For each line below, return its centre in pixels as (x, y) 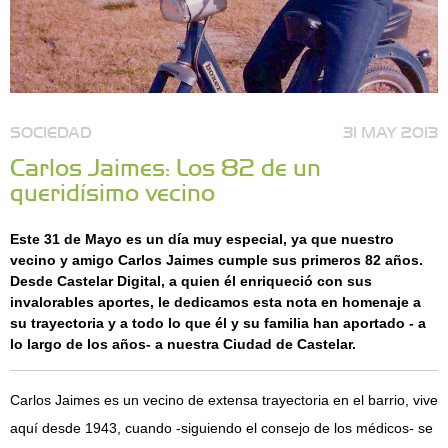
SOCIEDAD (51, 131)
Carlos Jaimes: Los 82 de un (165, 166)
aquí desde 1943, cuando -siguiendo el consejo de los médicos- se (221, 428)
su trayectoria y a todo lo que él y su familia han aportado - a (218, 323)
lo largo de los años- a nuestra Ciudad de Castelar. (183, 344)
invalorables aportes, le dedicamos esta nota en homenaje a (215, 302)
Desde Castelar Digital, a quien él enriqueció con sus (191, 281)
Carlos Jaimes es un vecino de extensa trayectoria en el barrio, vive (224, 400)
